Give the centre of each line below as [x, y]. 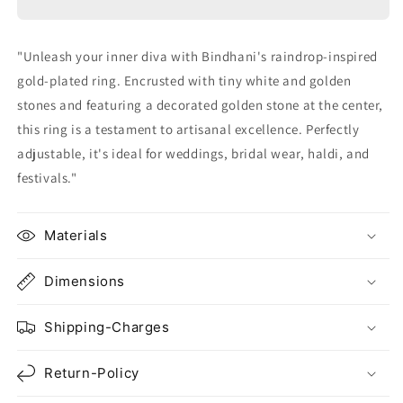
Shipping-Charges [107, 327]
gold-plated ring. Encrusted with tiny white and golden [184, 80]
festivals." [47, 177]
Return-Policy [92, 372]
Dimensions [85, 281]
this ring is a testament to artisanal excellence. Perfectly [188, 129]
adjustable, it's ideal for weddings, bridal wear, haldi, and [194, 153]
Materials [76, 235]
